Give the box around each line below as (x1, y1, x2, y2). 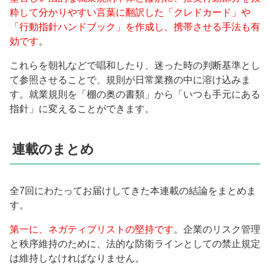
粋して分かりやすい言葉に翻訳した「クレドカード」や (10, 7, 251, 17)
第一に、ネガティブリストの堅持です (10, 224, 174, 235)
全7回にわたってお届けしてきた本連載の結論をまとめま (10, 186, 256, 196)
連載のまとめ (12, 142, 95, 157)
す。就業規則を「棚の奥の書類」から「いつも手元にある (10, 89, 260, 99)
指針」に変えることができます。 (10, 103, 154, 114)
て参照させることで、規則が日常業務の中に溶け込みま (10, 74, 251, 85)
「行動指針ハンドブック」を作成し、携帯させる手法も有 (10, 21, 260, 32)
